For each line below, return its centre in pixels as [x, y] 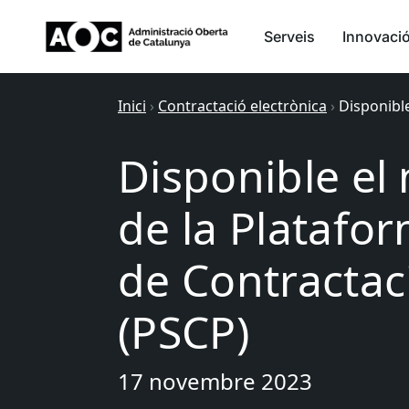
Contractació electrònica [242, 106]
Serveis [289, 37]
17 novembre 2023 [215, 381]
